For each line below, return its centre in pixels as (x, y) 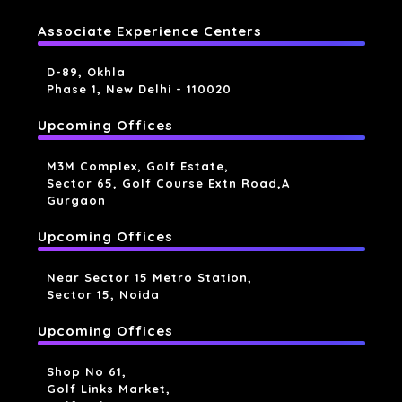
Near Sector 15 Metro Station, (149, 278)
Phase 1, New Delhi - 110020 (139, 89)
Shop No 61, (86, 372)
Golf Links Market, (108, 389)
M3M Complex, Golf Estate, (137, 166)
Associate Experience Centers (149, 31)
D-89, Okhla (86, 72)
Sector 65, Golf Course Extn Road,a (168, 184)
